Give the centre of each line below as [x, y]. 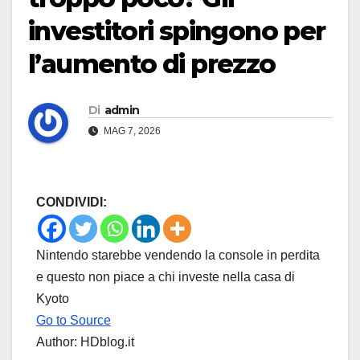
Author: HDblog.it [85, 342]
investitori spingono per [177, 31]
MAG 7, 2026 [131, 131]
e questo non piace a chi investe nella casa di [166, 277]
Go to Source [74, 321]
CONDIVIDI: [72, 202]
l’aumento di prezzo [152, 64]
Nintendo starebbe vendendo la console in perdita [178, 256]
